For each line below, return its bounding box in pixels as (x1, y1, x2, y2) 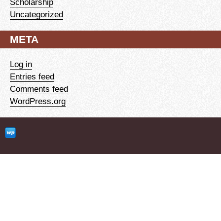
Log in (10, 59, 32, 69)
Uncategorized (10, 9, 63, 19)
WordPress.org (10, 96, 66, 106)
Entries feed (10, 71, 54, 81)
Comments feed (10, 83, 68, 94)
